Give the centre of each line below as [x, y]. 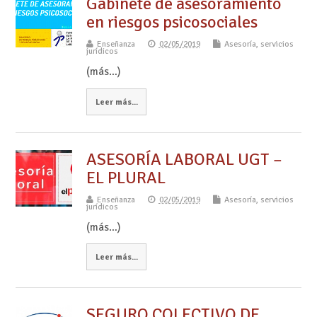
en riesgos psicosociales [172, 22]
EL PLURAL [126, 177]
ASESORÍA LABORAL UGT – [184, 159]
